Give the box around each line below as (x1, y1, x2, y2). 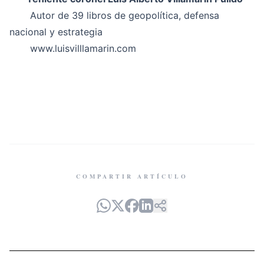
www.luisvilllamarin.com (30, 42, 136, 54)
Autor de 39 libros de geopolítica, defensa (9, 9, 219, 21)
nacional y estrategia (9, 26, 103, 38)
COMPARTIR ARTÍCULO (76, 172, 188, 180)
